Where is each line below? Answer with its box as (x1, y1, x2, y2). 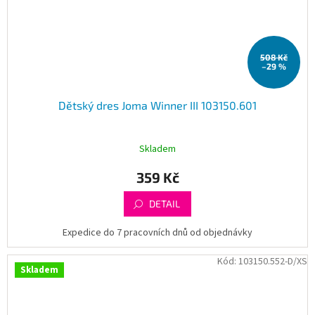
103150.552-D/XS (238, 254, 307, 269)
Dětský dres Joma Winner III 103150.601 (58, 98, 257, 112)
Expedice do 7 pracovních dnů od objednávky (63, 225, 252, 240)
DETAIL (149, 197, 180, 210)
